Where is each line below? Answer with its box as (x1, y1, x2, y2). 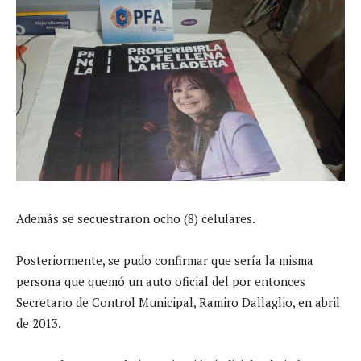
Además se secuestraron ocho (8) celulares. (16, 210, 255, 226)
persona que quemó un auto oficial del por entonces (16, 272, 305, 289)
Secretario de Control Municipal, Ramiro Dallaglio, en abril (16, 293, 340, 310)
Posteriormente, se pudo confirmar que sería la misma (16, 251, 313, 268)
